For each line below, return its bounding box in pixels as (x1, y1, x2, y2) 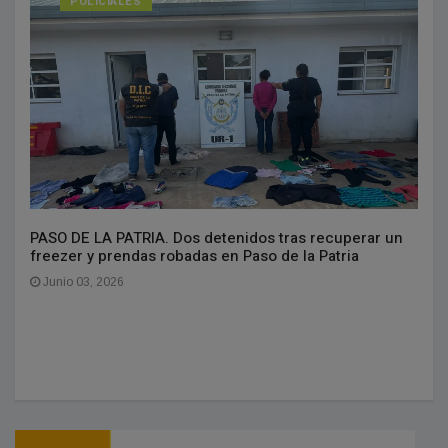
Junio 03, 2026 (40, 275, 124, 290)
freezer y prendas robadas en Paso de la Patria (30, 245, 359, 268)
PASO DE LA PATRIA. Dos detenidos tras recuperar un (30, 227, 403, 250)
